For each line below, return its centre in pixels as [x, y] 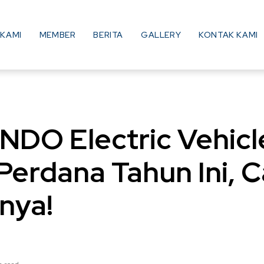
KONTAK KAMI [228, 34]
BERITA [108, 34]
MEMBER [57, 34]
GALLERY [161, 34]
